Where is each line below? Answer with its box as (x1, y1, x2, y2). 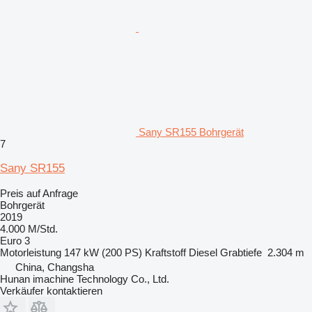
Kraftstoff (145, 246, 186, 258)
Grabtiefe (220, 246, 262, 258)
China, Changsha (15, 260, 94, 273)
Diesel (189, 246, 217, 258)
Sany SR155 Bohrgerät (139, 125, 244, 138)
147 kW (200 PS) (64, 246, 142, 258)
